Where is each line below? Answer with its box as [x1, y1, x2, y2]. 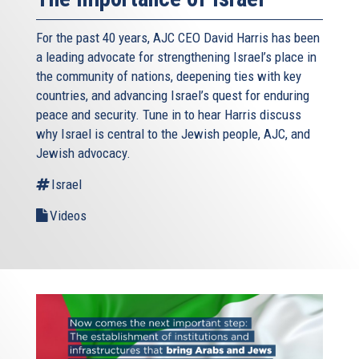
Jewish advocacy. [36, 144, 131, 161]
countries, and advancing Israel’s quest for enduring [36, 87, 309, 103]
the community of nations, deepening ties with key [36, 67, 301, 84]
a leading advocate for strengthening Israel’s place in [36, 48, 317, 65]
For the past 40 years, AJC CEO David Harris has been [36, 29, 320, 46]
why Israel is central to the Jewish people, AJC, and [36, 125, 310, 142]
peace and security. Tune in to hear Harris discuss [36, 106, 301, 123]
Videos [50, 207, 87, 224]
